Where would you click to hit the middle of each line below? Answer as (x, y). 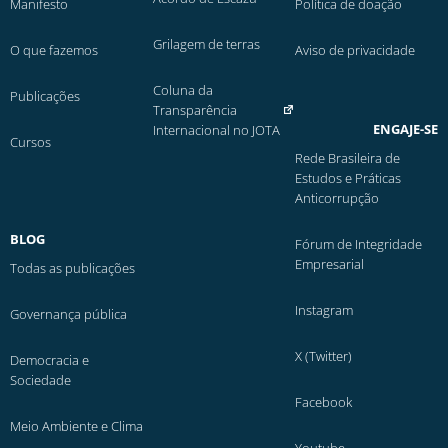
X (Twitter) (324, 356)
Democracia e (49, 360)
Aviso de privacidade (355, 50)
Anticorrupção (337, 198)
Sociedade (40, 380)
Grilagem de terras (206, 44)
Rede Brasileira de (348, 158)
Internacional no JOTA (216, 130)
